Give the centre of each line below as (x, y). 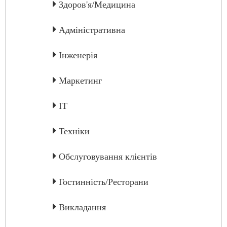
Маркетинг (80, 81)
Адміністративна (92, 30)
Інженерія (78, 55)
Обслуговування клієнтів (108, 157)
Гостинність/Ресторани (104, 182)
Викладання (82, 207)
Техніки (74, 131)
